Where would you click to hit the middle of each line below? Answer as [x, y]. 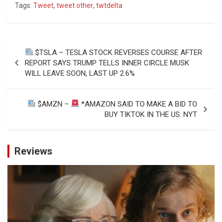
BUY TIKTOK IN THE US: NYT [151, 114]
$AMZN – [53, 104]
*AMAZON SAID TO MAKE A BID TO [138, 104]
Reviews [33, 151]
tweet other [75, 5]
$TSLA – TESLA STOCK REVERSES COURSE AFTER [118, 52]
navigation [36, 60]
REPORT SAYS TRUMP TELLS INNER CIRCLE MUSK [107, 63]
